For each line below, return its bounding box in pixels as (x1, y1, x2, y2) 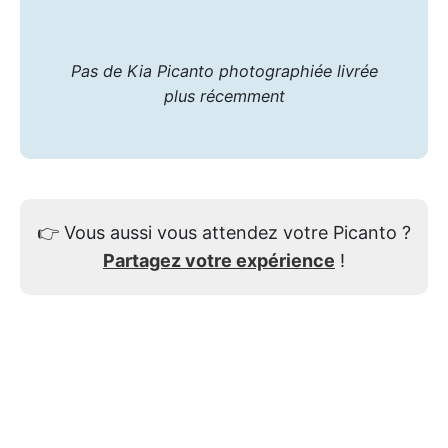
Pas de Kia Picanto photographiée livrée (70, 60, 378, 81)
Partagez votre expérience (103, 249, 335, 271)
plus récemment (163, 85, 285, 106)
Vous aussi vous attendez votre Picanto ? (59, 221, 411, 243)
